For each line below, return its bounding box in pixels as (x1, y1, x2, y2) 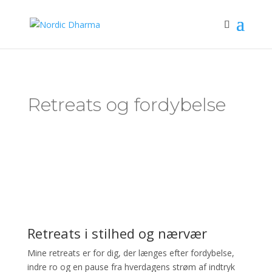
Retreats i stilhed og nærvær (27, 224, 207, 242)
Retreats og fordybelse (27, 93, 226, 116)
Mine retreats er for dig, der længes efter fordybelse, (27, 247, 234, 259)
